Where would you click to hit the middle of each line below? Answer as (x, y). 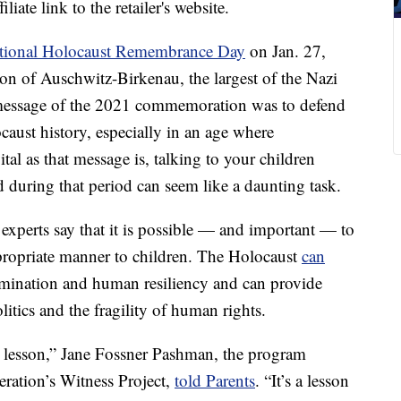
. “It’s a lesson (302, 380)
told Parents (215, 380)
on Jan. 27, (288, 51)
